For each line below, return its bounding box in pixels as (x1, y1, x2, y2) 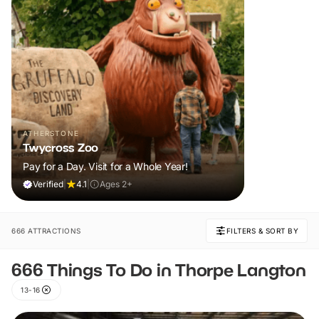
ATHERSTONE (23, 129, 79, 138)
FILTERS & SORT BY (226, 226, 298, 236)
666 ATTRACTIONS (11, 226, 81, 236)
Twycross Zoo (23, 140, 98, 155)
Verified (33, 179, 63, 190)
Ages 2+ (100, 179, 132, 190)
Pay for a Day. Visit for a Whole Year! (23, 160, 188, 173)
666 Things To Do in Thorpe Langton (11, 259, 306, 281)
